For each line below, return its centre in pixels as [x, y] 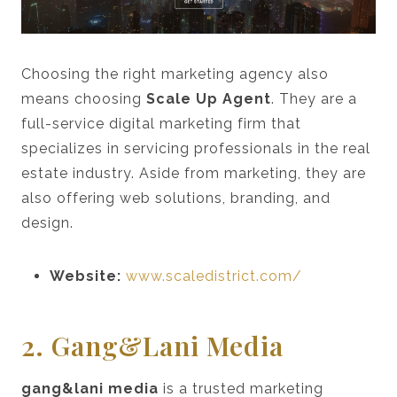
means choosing [84, 98]
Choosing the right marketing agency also [175, 74]
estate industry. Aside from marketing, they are [194, 173]
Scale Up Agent [209, 98]
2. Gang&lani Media [152, 345]
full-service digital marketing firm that [161, 123]
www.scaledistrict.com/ [214, 276]
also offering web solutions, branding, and [176, 198]
